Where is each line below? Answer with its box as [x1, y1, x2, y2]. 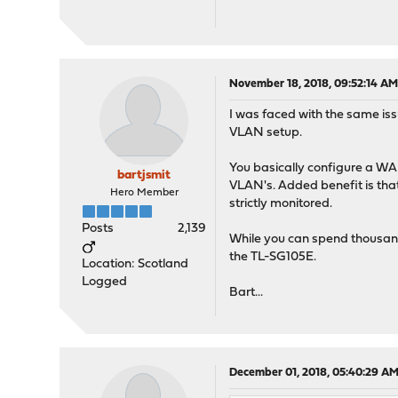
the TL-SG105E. [229, 251, 317, 264]
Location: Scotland [82, 258, 189, 271]
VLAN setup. [229, 126, 303, 139]
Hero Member [109, 187, 179, 198]
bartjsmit [117, 169, 171, 182]
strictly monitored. [229, 197, 333, 211]
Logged [82, 275, 128, 289]
